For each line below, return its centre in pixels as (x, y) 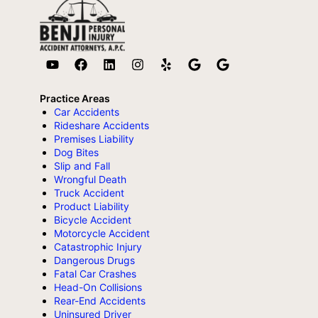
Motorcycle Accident (102, 233)
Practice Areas (75, 98)
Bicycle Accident (93, 219)
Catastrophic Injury (98, 246)
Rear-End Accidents (100, 300)
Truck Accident (89, 192)
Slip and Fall (82, 165)
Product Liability (92, 206)
